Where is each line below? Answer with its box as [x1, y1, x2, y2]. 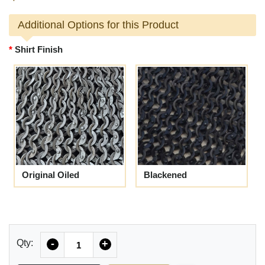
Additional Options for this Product [18, 19, 179, 31]
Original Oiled [22, 170, 79, 180]
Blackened [144, 170, 187, 180]
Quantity [63, 233, 99, 244]
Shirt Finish [15, 44, 63, 55]
